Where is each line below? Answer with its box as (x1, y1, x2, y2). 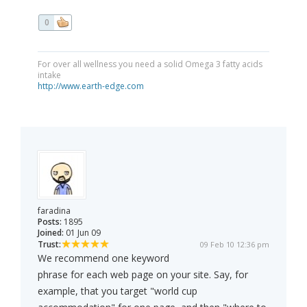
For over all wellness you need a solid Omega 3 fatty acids (38, 58, 262, 71)
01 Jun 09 (64, 227, 101, 239)
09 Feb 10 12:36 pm (200, 239, 269, 250)
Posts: (38, 216, 62, 228)
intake (38, 69, 61, 82)
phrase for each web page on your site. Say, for (38, 268, 248, 282)
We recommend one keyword (38, 251, 169, 265)
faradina (38, 205, 71, 217)
